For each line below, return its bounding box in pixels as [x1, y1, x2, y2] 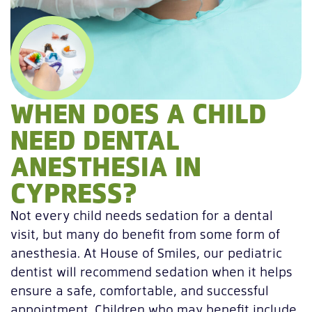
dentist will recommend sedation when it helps [10, 262, 292, 280]
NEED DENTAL [10, 120, 180, 157]
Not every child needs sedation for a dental [10, 205, 273, 224]
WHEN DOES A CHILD [10, 93, 267, 131]
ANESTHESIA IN [10, 146, 201, 184]
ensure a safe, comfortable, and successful [10, 281, 269, 299]
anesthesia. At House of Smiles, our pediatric [10, 243, 282, 261]
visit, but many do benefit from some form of [10, 224, 280, 242]
